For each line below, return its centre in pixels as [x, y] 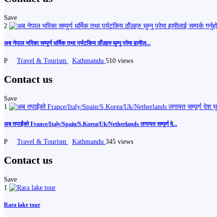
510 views [119, 61]
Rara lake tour [22, 205]
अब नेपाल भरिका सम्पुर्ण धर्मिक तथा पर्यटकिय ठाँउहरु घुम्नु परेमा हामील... [77, 43]
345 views [119, 142]
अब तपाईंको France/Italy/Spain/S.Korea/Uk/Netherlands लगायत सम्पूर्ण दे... [91, 124]
